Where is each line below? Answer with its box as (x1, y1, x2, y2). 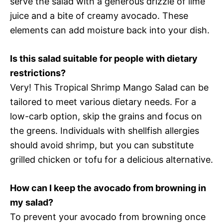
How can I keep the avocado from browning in (10, 183, 206, 193)
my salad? (10, 197, 53, 208)
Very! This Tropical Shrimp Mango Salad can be (10, 82, 209, 93)
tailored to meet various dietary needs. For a (10, 97, 196, 107)
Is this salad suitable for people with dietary (10, 53, 198, 64)
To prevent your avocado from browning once (10, 212, 206, 222)
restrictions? (10, 68, 66, 78)
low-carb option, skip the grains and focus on (10, 111, 202, 121)
